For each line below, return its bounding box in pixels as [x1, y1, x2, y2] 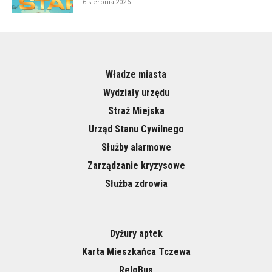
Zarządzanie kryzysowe [87, 160, 185, 172]
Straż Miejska [107, 105, 165, 117]
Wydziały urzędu [103, 87, 169, 99]
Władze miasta [106, 69, 166, 81]
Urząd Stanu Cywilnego [88, 123, 184, 135]
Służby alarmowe [101, 141, 171, 154]
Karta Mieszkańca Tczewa [81, 246, 191, 258]
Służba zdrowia [104, 178, 168, 190]
